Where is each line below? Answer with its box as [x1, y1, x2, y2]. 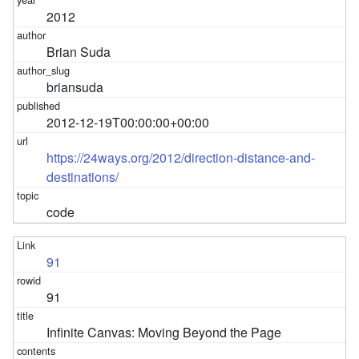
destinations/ [46, 167, 119, 186]
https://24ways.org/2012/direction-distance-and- [46, 147, 316, 167]
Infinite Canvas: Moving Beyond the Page [46, 322, 282, 341]
